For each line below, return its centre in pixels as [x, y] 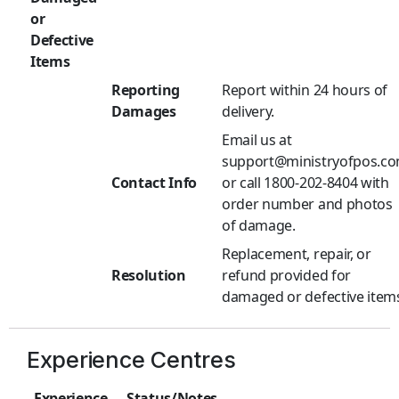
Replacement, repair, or [297, 254]
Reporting [146, 90]
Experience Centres [131, 360]
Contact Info [155, 183]
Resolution [149, 276]
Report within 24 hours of [305, 90]
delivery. [248, 112]
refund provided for [286, 276]
